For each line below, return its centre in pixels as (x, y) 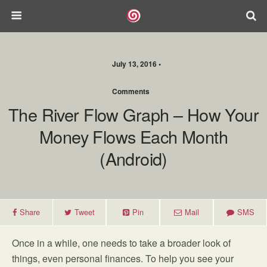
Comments (131, 91)
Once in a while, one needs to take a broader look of (121, 243)
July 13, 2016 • (136, 64)
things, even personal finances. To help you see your (123, 258)
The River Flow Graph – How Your (133, 114)
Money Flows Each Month (133, 136)
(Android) (133, 158)
